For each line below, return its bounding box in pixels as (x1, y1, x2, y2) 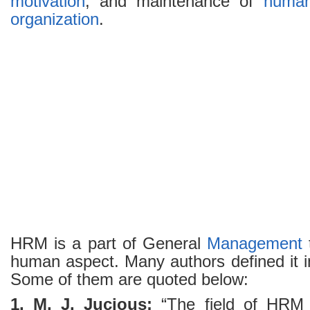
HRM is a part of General (10, 235, 208, 253)
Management (207, 235, 303, 253)
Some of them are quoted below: (10, 271, 248, 289)
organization (10, 10, 99, 28)
